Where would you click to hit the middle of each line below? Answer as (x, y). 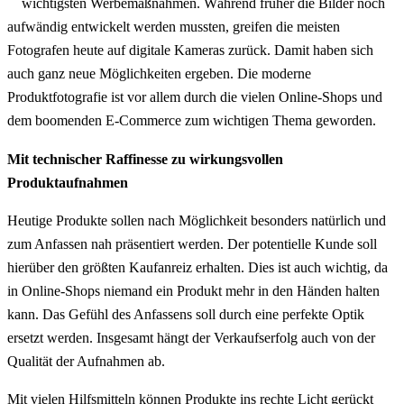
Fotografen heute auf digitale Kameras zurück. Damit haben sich (190, 50)
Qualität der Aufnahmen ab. (86, 361)
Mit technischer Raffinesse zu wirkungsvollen (145, 159)
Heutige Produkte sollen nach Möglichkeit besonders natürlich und (197, 220)
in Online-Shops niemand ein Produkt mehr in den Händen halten (193, 290)
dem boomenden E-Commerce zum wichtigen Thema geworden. (192, 121)
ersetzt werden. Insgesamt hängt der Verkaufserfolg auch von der (191, 337)
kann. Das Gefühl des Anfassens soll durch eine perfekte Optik (186, 314)
